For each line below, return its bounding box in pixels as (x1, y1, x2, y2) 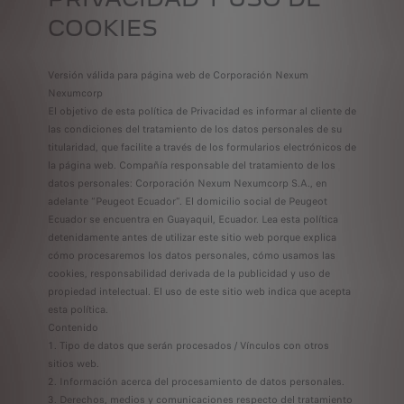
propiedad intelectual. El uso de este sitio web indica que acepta (47, 284, 351, 298)
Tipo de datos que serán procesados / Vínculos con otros (59, 338, 329, 353)
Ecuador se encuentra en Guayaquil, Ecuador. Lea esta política (47, 212, 338, 226)
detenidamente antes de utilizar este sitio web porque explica (47, 230, 336, 244)
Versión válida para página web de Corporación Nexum (47, 68, 308, 82)
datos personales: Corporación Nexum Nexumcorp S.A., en (47, 176, 327, 190)
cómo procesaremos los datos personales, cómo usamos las (47, 248, 335, 262)
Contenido (47, 320, 104, 335)
